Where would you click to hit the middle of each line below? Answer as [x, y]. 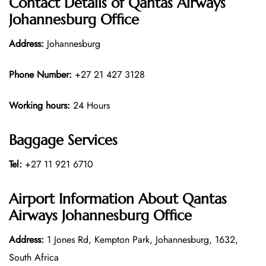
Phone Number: [42, 75]
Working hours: [39, 106]
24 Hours [90, 106]
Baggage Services [63, 140]
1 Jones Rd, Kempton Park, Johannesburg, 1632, [141, 239]
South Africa [34, 257]
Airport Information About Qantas [118, 199]
